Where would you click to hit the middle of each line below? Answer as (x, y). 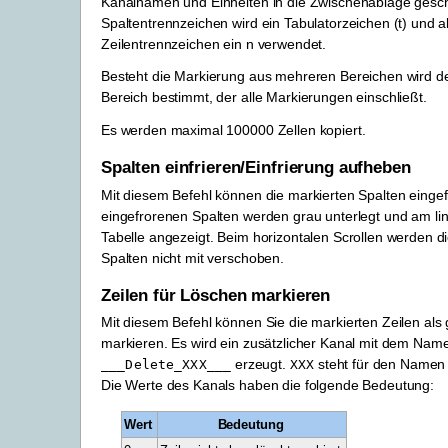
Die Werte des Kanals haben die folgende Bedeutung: (267, 385)
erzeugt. (260, 364)
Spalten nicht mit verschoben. (192, 257)
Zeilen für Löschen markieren (216, 296)
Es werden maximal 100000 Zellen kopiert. (233, 129)
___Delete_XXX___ (166, 365)
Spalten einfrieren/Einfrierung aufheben (256, 168)
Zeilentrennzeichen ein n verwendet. (214, 44)
